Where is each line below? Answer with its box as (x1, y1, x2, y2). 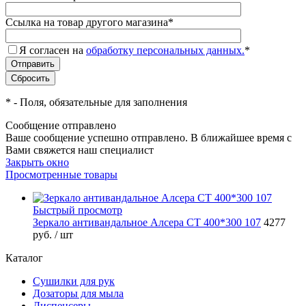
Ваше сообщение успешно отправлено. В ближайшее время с (5, 131, 292, 143)
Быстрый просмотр (33, 204, 122, 216)
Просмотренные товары (5, 168, 117, 180)
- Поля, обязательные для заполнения (11, 96, 187, 108)
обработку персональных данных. (86, 44, 245, 56)
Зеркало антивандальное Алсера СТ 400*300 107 (33, 216, 261, 228)
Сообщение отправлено (5, 119, 116, 131)
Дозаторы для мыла (33, 287, 124, 299)
